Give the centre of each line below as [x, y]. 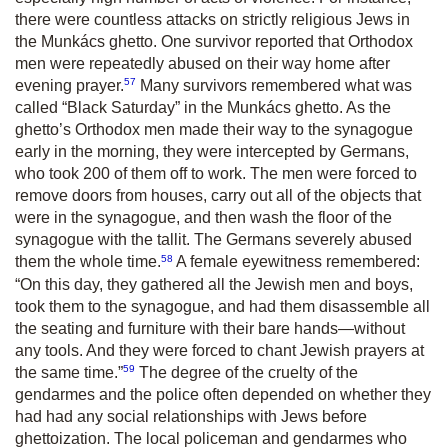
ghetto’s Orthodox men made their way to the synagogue [214, 130]
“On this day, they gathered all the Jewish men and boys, [214, 284]
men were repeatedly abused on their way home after [202, 64]
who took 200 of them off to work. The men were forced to [216, 174]
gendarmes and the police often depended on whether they [223, 395]
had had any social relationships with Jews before [191, 417]
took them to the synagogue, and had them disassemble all [222, 306]
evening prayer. [69, 86]
